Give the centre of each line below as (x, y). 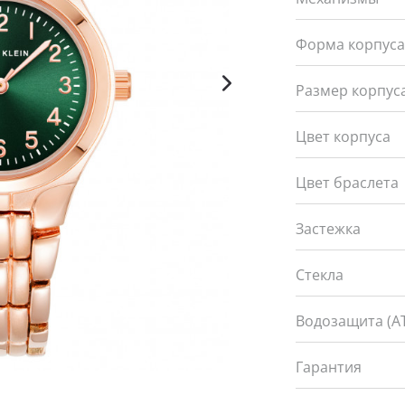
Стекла (320, 275)
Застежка (329, 229)
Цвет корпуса (344, 137)
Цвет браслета (348, 183)
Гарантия (329, 367)
